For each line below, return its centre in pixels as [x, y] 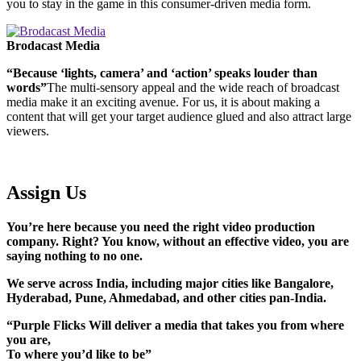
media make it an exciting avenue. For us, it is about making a [163, 102]
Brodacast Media [53, 46]
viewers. [28, 131]
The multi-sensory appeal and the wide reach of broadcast [193, 88]
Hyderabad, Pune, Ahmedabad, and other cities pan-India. [166, 297]
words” [27, 88]
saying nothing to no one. [75, 255]
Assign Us [46, 193]
